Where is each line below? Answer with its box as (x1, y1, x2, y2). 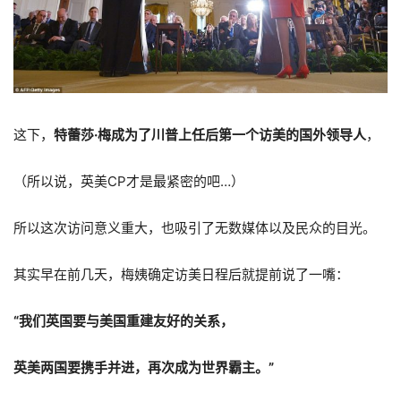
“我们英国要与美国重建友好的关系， (13, 311, 234, 329)
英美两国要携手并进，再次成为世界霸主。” (13, 358, 274, 376)
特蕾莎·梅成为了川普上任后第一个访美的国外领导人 (54, 125, 366, 143)
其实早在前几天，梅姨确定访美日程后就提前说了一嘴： (13, 265, 349, 283)
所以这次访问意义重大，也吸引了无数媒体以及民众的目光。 (13, 218, 376, 236)
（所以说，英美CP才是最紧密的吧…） (13, 172, 244, 190)
